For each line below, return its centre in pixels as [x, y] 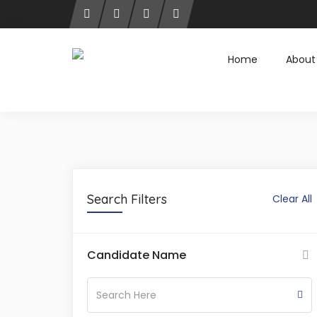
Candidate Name [137, 255]
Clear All [292, 199]
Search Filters [127, 199]
